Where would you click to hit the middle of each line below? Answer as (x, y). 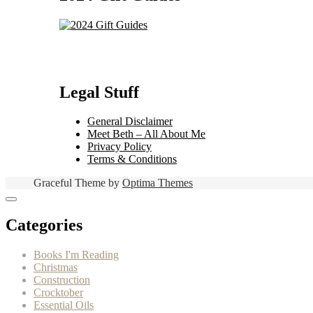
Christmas (56, 268)
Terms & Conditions (132, 159)
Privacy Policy (119, 147)
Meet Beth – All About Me (146, 134)
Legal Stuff (99, 92)
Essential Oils (64, 305)
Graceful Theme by (78, 183)
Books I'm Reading (76, 255)
